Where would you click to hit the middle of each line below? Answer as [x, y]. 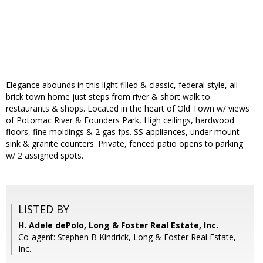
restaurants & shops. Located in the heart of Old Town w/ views [128, 109]
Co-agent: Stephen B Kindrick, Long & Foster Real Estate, [127, 237]
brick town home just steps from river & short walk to [108, 97]
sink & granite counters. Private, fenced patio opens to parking [124, 144]
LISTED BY [44, 209]
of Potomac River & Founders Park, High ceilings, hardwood [120, 120]
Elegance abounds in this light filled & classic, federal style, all [122, 85]
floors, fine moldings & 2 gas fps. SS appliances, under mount [123, 132]
